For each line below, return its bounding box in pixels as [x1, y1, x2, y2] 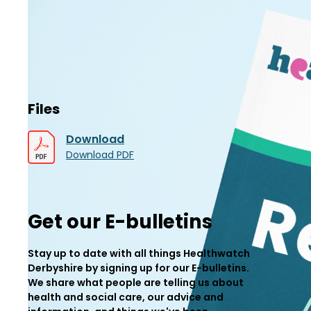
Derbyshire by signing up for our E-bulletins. [28, 260, 249, 275]
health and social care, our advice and [28, 289, 224, 304]
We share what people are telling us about [28, 275, 244, 289]
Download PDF [66, 148, 135, 162]
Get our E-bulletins [28, 208, 212, 235]
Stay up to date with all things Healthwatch [28, 246, 250, 260]
